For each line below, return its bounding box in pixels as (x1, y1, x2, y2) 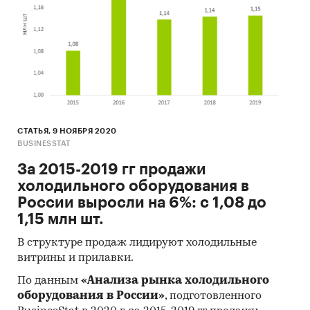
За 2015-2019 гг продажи (17, 161, 206, 177)
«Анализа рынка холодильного (81, 275, 269, 286)
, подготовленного (165, 290, 262, 302)
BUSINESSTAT (17, 139, 71, 147)
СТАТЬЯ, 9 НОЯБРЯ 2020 (17, 127, 117, 135)
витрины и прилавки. (17, 252, 134, 264)
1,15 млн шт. (17, 211, 104, 227)
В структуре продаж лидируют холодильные (17, 237, 257, 248)
